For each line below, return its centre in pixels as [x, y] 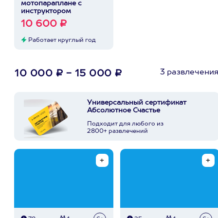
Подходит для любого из [125, 124]
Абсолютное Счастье [124, 110]
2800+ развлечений [118, 131]
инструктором [46, 11]
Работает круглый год [61, 40]
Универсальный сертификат [137, 103]
